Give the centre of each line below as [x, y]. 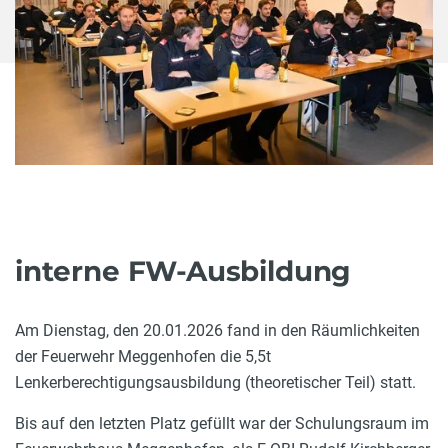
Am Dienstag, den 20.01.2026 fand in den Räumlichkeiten [217, 331]
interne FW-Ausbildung [183, 271]
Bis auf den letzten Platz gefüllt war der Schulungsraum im [222, 424]
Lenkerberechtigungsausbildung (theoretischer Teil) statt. [215, 383]
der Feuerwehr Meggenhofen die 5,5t [143, 357]
